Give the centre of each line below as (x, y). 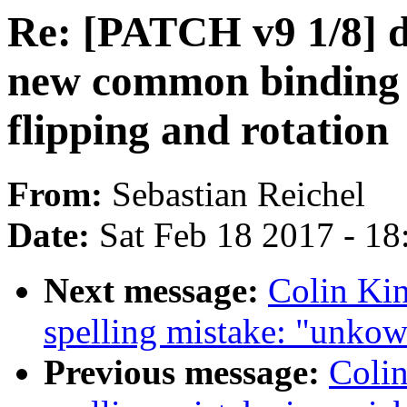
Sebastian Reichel (238, 194)
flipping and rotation (198, 130)
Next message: (156, 291)
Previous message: (186, 372)
